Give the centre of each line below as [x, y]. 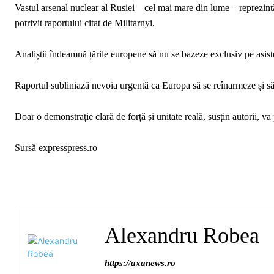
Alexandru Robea [182, 235]
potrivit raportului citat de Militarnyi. [85, 23]
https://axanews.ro [140, 263]
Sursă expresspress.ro [56, 148]
